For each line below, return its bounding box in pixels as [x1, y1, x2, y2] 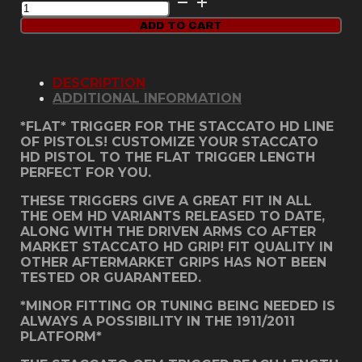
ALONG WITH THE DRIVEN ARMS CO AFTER [20, 223, 316, 239]
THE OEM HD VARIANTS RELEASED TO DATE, [20, 208, 325, 224]
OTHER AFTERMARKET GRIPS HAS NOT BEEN [20, 254, 326, 270]
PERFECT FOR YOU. [20, 164, 151, 180]
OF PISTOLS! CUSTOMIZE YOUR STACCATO [20, 133, 318, 149]
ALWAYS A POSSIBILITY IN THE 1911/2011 [20, 313, 295, 329]
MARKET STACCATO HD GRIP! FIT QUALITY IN [20, 238, 333, 255]
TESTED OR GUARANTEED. [20, 269, 201, 285]
